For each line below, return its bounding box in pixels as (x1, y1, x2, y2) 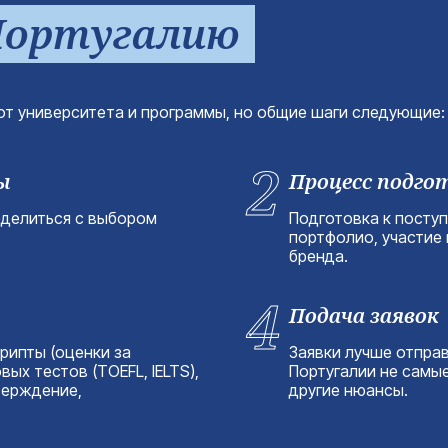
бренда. (289, 246, 348, 267)
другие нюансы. (289, 380, 408, 401)
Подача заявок (289, 302, 439, 330)
